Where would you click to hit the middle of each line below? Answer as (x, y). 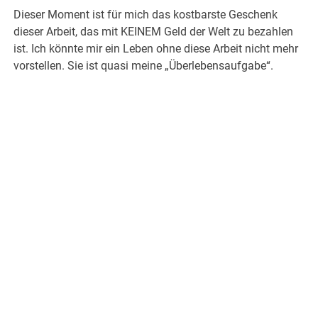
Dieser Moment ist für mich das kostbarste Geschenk (146, 15)
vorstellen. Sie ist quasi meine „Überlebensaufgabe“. (144, 66)
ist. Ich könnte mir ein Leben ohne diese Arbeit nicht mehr (156, 49)
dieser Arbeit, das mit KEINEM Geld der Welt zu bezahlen (154, 32)
